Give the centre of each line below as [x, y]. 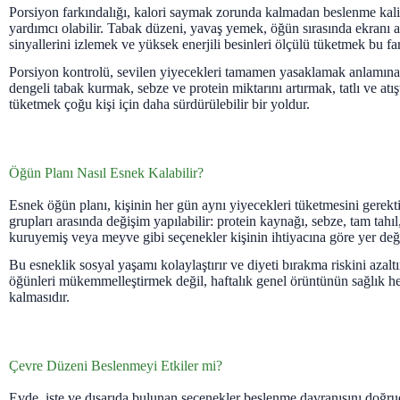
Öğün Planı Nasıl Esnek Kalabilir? [106, 172]
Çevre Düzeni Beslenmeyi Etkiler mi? [116, 365]
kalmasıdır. [39, 296]
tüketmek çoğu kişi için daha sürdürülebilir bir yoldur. [159, 104]
